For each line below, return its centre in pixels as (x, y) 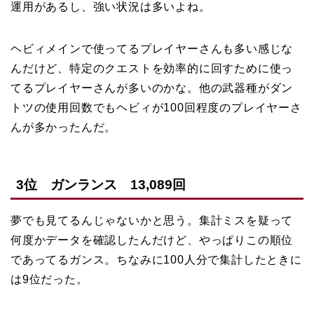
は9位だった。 (49, 280)
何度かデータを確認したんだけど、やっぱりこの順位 (152, 240)
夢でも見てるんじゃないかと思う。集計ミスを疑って (152, 221)
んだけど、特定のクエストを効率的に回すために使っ (152, 68)
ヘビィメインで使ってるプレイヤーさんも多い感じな (152, 48)
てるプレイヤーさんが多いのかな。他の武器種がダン (152, 88)
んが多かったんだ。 (64, 127)
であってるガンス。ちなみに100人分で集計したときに (156, 260)
